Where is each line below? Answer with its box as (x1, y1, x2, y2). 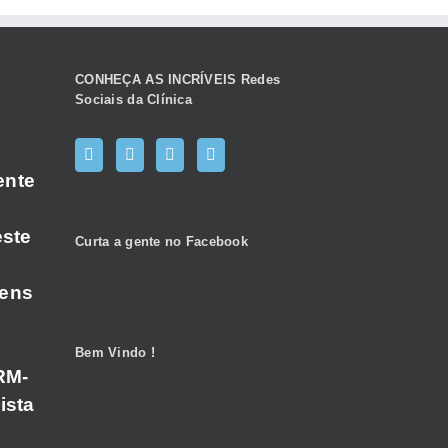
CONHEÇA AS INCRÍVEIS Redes (75, 72, 281, 87)
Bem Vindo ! (75, 345, 156, 360)
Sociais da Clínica (75, 92, 193, 107)
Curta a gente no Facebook (75, 234, 249, 249)
